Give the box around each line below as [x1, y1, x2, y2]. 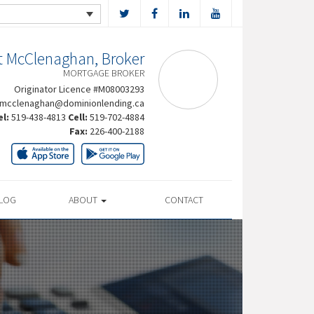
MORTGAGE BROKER [63, 67, 144, 79]
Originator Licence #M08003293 [14, 83, 144, 95]
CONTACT [164, 193, 203, 206]
